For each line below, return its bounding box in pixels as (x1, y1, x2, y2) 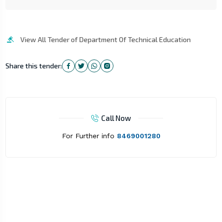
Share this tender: (5, 61, 62, 70)
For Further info (61, 132, 117, 140)
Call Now (101, 113, 131, 123)
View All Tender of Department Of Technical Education (20, 35, 191, 44)
